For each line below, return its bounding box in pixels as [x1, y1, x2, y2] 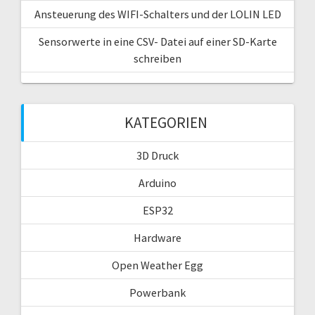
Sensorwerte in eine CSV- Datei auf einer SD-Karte [38, 34, 277, 49]
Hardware [134, 230, 181, 245]
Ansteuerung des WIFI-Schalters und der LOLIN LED [34, 6, 281, 21]
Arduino [139, 175, 176, 190]
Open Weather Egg [112, 257, 203, 272]
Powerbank [129, 285, 186, 300]
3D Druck [136, 148, 179, 162]
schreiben [134, 51, 181, 65]
